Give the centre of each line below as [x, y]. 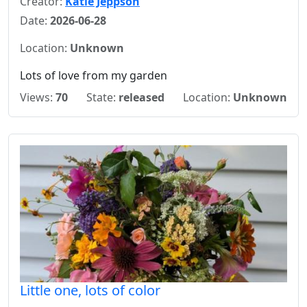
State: [102, 97]
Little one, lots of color [90, 290]
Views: [38, 97]
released [142, 97]
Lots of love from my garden [94, 75]
